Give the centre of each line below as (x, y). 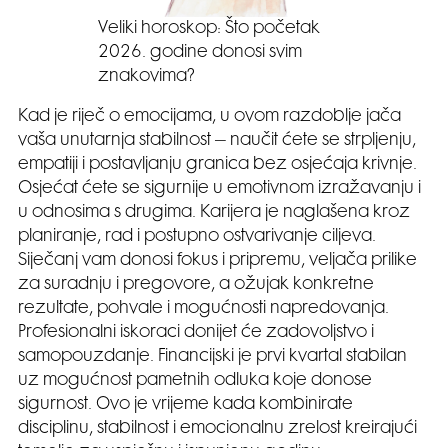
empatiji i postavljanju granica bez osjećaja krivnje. (217, 165)
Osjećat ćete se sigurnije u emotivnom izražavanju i (219, 189)
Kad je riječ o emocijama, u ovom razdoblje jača (209, 117)
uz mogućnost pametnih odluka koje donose (195, 381)
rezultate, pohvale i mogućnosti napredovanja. (203, 309)
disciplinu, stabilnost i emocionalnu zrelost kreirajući (217, 429)
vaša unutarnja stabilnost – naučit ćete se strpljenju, (217, 141)
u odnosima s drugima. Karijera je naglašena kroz (214, 213)
